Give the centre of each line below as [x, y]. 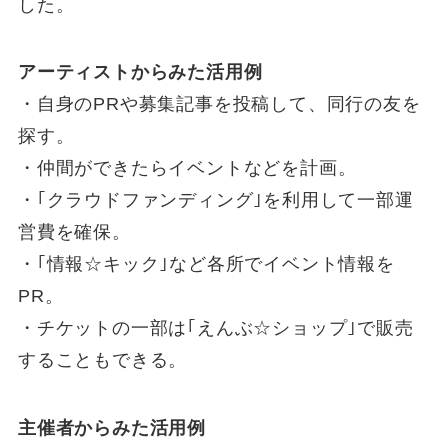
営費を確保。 [74, 232]
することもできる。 [102, 360]
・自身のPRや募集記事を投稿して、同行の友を [219, 104]
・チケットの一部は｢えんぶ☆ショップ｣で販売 [215, 328]
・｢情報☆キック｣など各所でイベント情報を [206, 264]
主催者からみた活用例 [111, 428]
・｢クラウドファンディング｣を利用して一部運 [215, 200]
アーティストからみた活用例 [140, 72]
